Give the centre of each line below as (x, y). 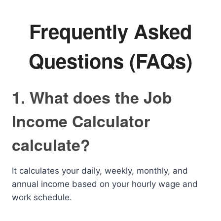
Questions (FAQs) (110, 60)
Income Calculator (81, 121)
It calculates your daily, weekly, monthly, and (100, 171)
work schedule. (42, 197)
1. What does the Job (92, 97)
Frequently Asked (110, 31)
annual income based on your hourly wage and (105, 184)
